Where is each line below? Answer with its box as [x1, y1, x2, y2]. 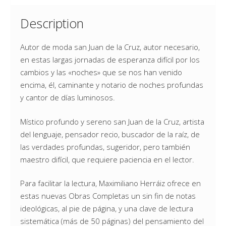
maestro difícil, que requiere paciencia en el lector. [20, 154, 194, 164]
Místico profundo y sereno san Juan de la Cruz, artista [20, 116, 204, 127]
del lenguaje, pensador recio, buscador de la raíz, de [20, 129, 200, 139]
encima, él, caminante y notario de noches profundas [20, 80, 203, 90]
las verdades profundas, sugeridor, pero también [20, 141, 190, 152]
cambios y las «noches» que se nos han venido [20, 67, 182, 77]
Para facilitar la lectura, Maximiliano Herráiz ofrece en [20, 178, 201, 188]
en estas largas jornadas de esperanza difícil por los [20, 54, 200, 65]
